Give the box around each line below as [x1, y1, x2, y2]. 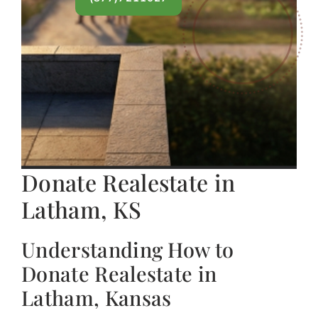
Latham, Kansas [21, 284, 172, 312]
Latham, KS [21, 194, 142, 225]
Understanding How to [21, 236, 234, 263]
